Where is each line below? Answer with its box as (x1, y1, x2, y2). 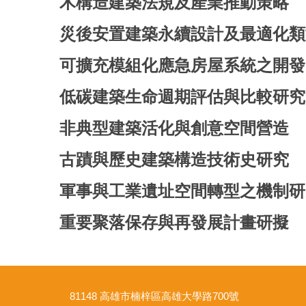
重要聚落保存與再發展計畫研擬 (59, 212, 289, 232)
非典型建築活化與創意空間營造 (59, 118, 289, 137)
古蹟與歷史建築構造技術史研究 (59, 150, 289, 169)
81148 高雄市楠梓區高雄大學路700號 (70, 290, 239, 302)
